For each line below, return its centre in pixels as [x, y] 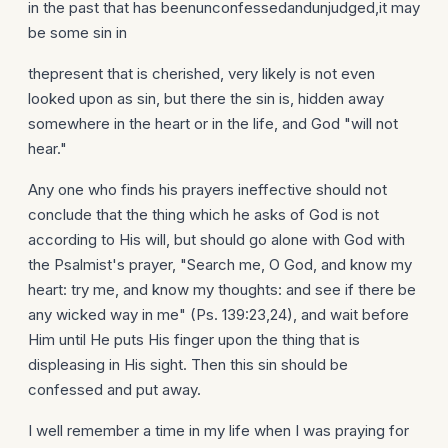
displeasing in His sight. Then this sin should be [188, 364]
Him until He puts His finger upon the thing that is [194, 339]
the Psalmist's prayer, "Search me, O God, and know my [220, 264]
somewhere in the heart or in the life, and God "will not [213, 123]
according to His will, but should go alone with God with [216, 239]
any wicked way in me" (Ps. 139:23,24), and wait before [218, 314]
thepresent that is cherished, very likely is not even [201, 73]
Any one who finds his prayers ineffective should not [207, 189]
